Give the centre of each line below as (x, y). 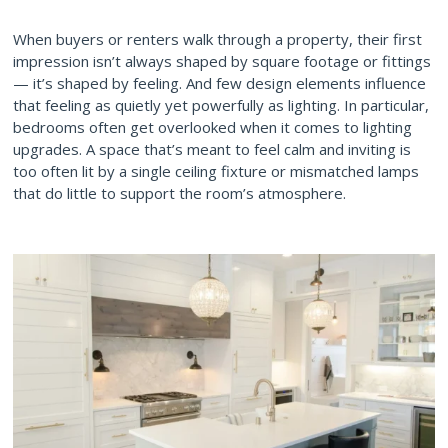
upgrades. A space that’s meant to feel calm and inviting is (212, 149)
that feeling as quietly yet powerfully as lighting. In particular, (221, 105)
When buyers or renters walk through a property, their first (217, 39)
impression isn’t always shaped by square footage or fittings (222, 61)
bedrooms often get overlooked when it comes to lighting (212, 127)
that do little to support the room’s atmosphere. (179, 193)
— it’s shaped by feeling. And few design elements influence (219, 83)
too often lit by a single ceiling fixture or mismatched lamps (216, 171)
